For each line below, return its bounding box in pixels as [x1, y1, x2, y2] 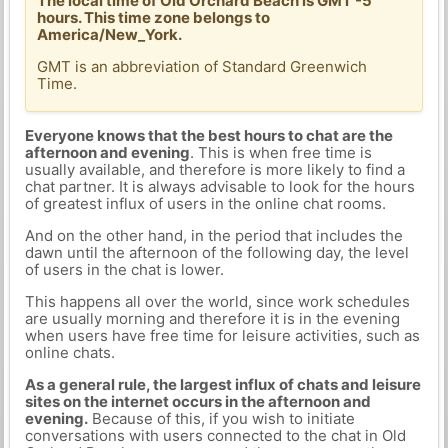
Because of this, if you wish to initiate [87, 409, 355, 428]
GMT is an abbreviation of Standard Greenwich [37, 56, 368, 76]
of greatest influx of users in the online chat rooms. [24, 194, 386, 213]
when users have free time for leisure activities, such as [24, 326, 420, 345]
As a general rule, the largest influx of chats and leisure [24, 375, 421, 394]
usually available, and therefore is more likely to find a [24, 160, 405, 179]
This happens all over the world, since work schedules [24, 292, 410, 311]
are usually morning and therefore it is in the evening [24, 309, 400, 328]
